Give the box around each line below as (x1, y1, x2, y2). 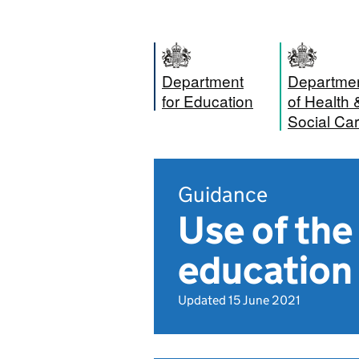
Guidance (178, 181, 268, 208)
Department (162, 70, 244, 91)
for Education (162, 90, 253, 111)
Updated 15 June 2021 (178, 292, 301, 308)
